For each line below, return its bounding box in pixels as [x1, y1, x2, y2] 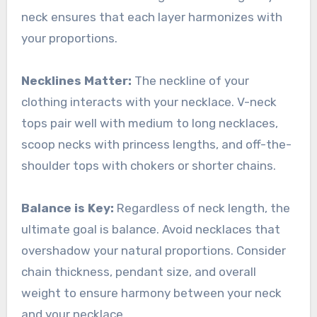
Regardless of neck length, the [113, 201, 290, 216]
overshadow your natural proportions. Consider [21, 243, 286, 258]
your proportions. [21, 31, 117, 46]
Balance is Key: [21, 201, 114, 216]
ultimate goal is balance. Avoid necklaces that [21, 222, 280, 237]
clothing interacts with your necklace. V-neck [21, 95, 277, 110]
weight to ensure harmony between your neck [21, 286, 282, 301]
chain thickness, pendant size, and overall [21, 265, 256, 279]
